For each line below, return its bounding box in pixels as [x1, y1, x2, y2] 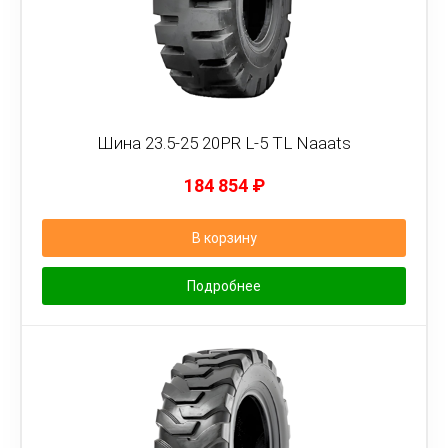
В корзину [191, 230, 257, 246]
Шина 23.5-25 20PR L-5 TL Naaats [97, 133, 351, 153]
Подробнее [187, 278, 261, 294]
